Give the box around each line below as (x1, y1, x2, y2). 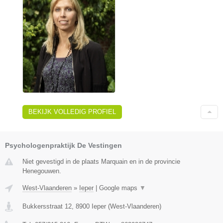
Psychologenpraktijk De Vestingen (5, 141, 122, 149)
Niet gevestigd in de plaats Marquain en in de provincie (22, 157, 180, 165)
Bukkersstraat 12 (22, 202, 72, 210)
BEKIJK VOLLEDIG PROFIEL (28, 108, 116, 115)
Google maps (99, 184, 139, 192)
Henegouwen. (22, 167, 61, 175)
